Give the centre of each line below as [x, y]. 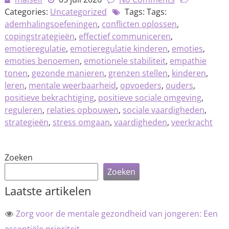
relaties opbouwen [82, 110]
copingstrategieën [39, 37]
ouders [179, 86]
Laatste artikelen [48, 191]
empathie [188, 61]
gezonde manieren [68, 73]
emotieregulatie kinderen [119, 49]
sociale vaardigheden [163, 110]
